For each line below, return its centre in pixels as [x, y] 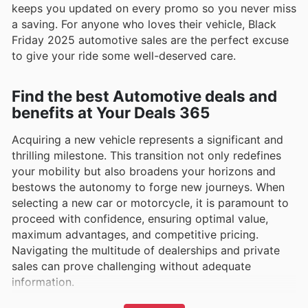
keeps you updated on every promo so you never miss [154, 9]
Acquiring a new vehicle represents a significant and [147, 140]
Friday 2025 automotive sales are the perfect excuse [150, 40]
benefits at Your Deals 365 [111, 113]
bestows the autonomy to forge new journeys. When [148, 187]
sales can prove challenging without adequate [131, 266]
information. [43, 282]
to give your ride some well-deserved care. [124, 56]
